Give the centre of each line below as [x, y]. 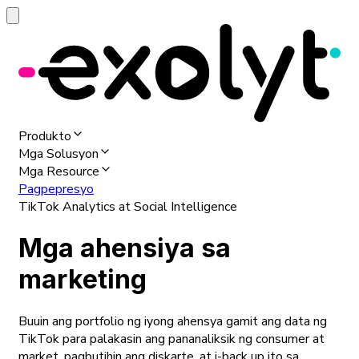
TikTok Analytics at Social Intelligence [128, 206]
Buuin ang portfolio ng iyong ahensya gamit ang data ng [173, 321]
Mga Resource [59, 171]
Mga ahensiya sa [125, 248]
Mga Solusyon [58, 153]
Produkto [45, 136]
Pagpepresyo [56, 189]
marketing [83, 280]
